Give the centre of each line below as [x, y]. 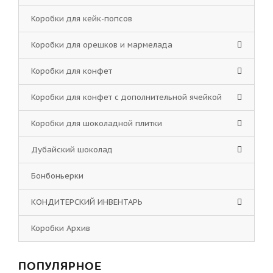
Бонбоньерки [57, 176]
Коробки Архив [61, 228]
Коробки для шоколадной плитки [97, 123]
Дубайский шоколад [72, 150]
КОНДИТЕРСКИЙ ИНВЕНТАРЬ [87, 202]
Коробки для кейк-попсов [82, 19]
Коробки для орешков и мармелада [102, 45]
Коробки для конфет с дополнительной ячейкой [126, 97]
